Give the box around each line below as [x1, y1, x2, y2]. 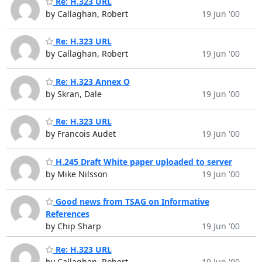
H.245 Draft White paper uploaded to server [53, 156, 232, 167]
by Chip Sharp [45, 220, 101, 232]
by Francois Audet [45, 128, 116, 140]
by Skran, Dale [45, 88, 102, 99]
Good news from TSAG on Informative [53, 196, 209, 208]
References [45, 208, 89, 220]
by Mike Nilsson [45, 168, 108, 180]
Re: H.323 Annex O [53, 75, 130, 87]
